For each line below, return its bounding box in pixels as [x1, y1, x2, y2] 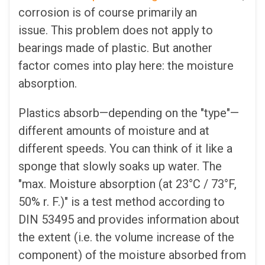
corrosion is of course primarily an [18, 5, 197, 20]
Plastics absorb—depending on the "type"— [18, 105, 239, 120]
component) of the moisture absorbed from [18, 247, 246, 262]
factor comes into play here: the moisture [18, 58, 234, 73]
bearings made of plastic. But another [18, 40, 212, 55]
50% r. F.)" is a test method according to [18, 194, 225, 209]
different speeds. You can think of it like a [18, 141, 232, 156]
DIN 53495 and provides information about [18, 212, 240, 227]
